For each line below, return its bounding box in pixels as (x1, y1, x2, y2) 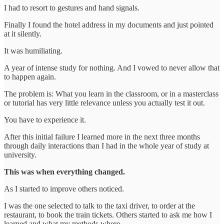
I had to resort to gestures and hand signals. (4, 3, 139, 12)
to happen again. (4, 72, 56, 81)
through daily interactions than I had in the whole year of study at (4, 141, 209, 150)
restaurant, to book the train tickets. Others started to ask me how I (4, 210, 212, 219)
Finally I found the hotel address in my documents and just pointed (4, 20, 213, 29)
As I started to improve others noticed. (4, 184, 124, 193)
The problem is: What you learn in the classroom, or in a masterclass (4, 89, 218, 98)
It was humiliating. (4, 46, 62, 55)
